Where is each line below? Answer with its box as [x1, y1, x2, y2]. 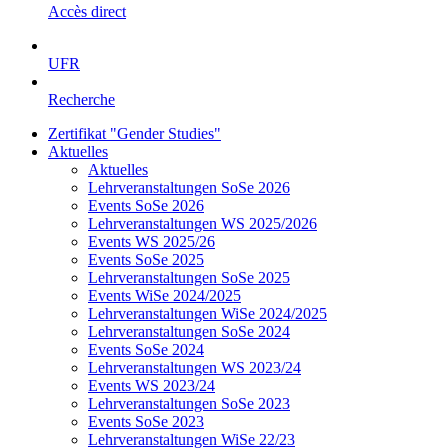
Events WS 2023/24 [88, 377, 215, 394]
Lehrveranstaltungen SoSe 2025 [88, 269, 290, 286]
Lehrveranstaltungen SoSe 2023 [88, 395, 290, 412]
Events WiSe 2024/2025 [88, 287, 241, 304]
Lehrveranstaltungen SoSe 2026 [88, 179, 290, 196]
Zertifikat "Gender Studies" [48, 125, 221, 142]
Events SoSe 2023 [88, 413, 204, 430]
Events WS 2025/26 [88, 233, 215, 250]
